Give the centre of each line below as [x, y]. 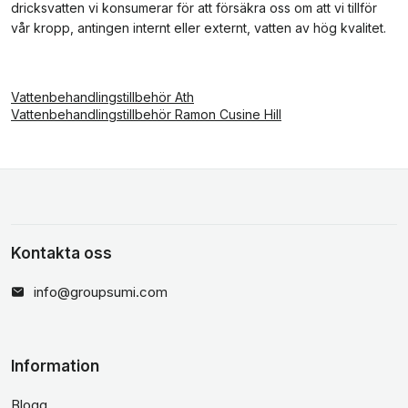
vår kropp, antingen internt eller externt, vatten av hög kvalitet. [199, 28]
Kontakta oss [61, 253]
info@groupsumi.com [101, 292]
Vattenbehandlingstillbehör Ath [102, 97]
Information [55, 366]
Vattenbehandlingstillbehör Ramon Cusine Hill [146, 114]
